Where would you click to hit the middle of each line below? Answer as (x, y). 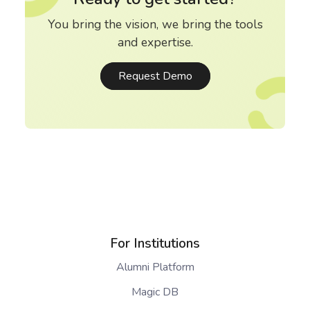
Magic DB (155, 292)
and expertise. (155, 43)
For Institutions (155, 244)
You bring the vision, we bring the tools (155, 25)
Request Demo (155, 76)
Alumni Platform (155, 267)
